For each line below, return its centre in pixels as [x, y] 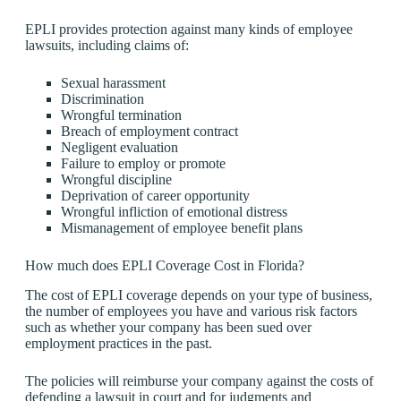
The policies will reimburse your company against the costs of [199, 380]
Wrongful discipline [116, 179]
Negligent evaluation [119, 147]
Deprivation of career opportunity [155, 195]
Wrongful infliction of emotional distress [174, 211]
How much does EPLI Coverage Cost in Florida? [165, 265]
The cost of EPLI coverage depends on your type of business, [199, 294]
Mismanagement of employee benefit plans [182, 227]
